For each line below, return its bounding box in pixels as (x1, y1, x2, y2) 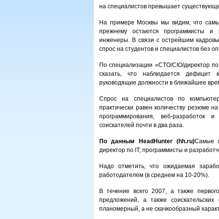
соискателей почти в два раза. (99, 122, 184, 129)
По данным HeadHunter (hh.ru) (99, 138, 195, 145)
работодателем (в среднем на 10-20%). (99, 172, 209, 178)
